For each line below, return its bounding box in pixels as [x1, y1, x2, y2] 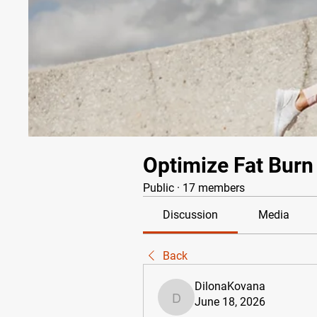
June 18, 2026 [195, 295, 265, 309]
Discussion [163, 208, 219, 221]
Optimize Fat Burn [143, 153, 313, 178]
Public [143, 181, 174, 195]
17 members [183, 181, 245, 195]
